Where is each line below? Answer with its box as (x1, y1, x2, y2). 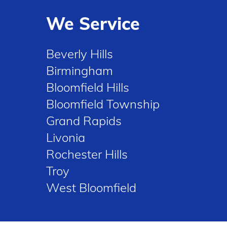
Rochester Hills (46, 146, 128, 162)
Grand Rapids (46, 113, 122, 128)
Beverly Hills (46, 46, 113, 61)
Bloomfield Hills (46, 80, 129, 95)
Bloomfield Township (46, 96, 160, 111)
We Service (46, 13, 140, 34)
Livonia (46, 130, 85, 145)
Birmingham (46, 63, 113, 78)
